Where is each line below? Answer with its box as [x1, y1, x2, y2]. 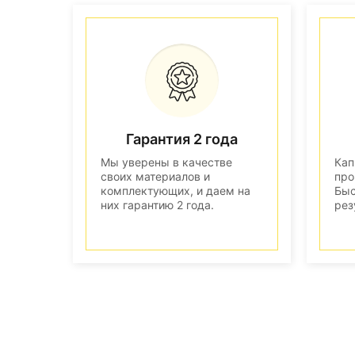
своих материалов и [101, 169, 210, 183]
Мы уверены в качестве [101, 155, 232, 169]
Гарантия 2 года [126, 130, 238, 147]
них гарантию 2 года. [101, 197, 214, 212]
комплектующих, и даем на [101, 183, 250, 197]
